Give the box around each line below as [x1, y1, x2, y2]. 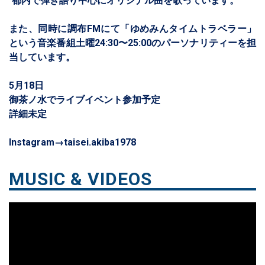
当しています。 [9, 51, 75, 63]
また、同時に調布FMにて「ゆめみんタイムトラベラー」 [9, 23, 256, 34]
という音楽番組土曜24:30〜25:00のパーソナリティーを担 [9, 37, 256, 49]
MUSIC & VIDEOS [9, 169, 152, 189]
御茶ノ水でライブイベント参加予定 [9, 94, 160, 105]
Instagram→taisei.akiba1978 [9, 137, 146, 148]
